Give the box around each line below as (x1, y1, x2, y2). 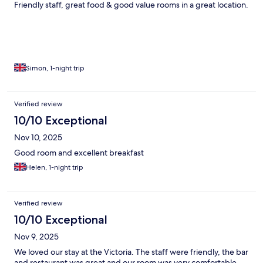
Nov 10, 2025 (14, 132, 62, 143)
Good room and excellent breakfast (14, 147, 144, 159)
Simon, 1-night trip (26, 63, 85, 73)
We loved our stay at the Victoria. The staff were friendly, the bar (14, 247, 248, 258)
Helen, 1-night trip (26, 163, 83, 173)
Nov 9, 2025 (14, 231, 59, 242)
